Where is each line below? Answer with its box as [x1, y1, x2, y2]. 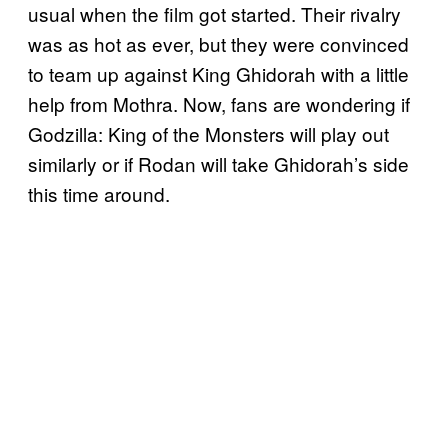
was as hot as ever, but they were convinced [28, 29, 409, 57]
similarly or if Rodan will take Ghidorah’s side [28, 149, 409, 177]
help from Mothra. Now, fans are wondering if [28, 89, 410, 117]
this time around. [28, 179, 170, 207]
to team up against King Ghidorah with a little [28, 59, 409, 87]
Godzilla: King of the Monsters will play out [28, 119, 389, 147]
